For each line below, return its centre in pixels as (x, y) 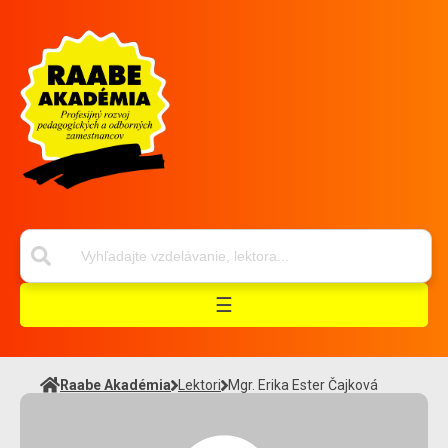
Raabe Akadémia (115, 385)
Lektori (199, 385)
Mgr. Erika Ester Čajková (303, 385)
